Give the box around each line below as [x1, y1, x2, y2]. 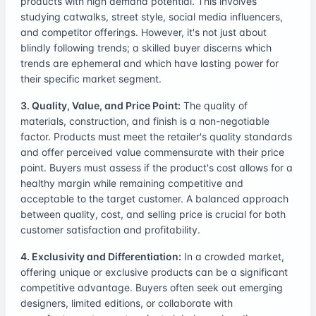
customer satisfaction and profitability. [20, 223, 200, 236]
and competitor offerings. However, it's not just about [20, 25, 267, 38]
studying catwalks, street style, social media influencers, [20, 10, 283, 23]
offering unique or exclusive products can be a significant [20, 265, 288, 278]
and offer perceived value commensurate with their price [20, 145, 284, 158]
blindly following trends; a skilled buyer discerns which [20, 41, 272, 54]
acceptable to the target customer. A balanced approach [20, 192, 288, 205]
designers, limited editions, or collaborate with [20, 296, 233, 309]
